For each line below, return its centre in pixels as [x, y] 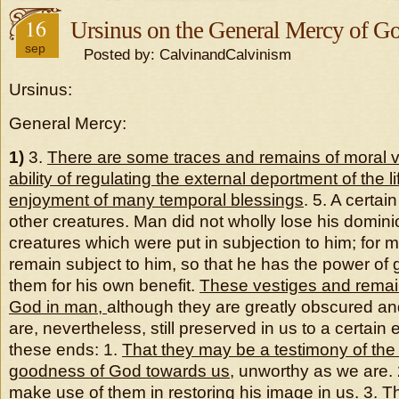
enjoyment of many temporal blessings [156, 200]
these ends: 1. [65, 350]
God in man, [58, 307]
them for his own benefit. [104, 285]
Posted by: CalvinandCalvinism [181, 54]
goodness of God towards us [119, 371]
